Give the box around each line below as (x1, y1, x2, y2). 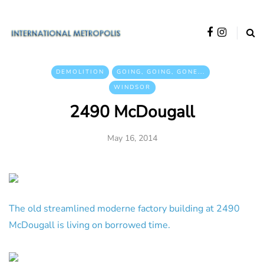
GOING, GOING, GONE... (117, 68, 205, 76)
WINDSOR (113, 83, 151, 91)
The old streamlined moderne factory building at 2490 (9, 202, 240, 215)
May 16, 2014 (107, 133, 157, 144)
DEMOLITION (56, 68, 104, 76)
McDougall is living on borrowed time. (9, 219, 170, 232)
